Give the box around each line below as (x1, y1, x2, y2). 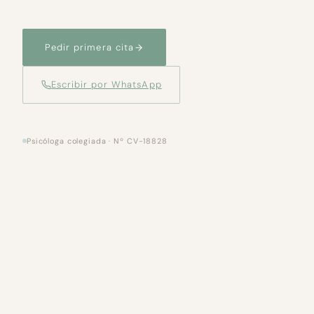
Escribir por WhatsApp (50, 78, 162, 90)
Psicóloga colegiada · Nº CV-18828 (27, 135, 168, 146)
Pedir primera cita (45, 41, 134, 53)
